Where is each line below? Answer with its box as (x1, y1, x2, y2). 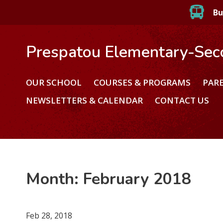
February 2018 (83, 168, 192, 190)
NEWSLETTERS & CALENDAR (26, 94, 143, 106)
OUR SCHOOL (26, 76, 82, 88)
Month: (26, 168, 84, 190)
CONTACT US (155, 94, 210, 106)
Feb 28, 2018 (26, 210, 73, 221)
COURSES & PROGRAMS (94, 76, 191, 88)
